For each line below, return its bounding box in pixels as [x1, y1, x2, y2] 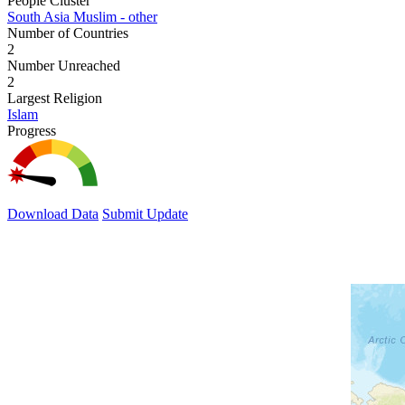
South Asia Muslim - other [7, 8, 157, 24]
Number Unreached [7, 57, 120, 73]
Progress [7, 122, 56, 138]
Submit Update [102, 205, 188, 221]
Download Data [7, 205, 99, 221]
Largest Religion [7, 89, 102, 106]
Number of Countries [7, 24, 128, 41]
